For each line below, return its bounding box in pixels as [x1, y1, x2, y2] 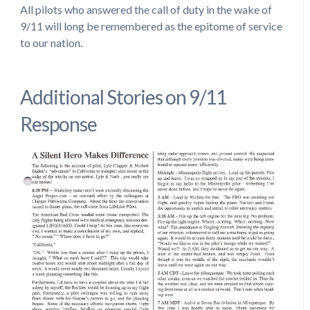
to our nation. [19, 35, 82, 49]
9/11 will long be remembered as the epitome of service [19, 19, 282, 33]
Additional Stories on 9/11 [19, 84, 226, 109]
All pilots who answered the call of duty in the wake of [19, 2, 272, 16]
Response [19, 111, 97, 136]
